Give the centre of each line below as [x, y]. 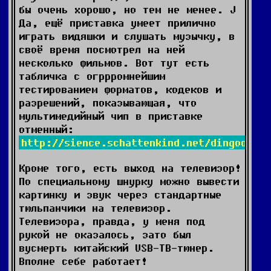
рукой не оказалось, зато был [105, 234]
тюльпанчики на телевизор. [95, 208]
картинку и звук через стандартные [120, 194]
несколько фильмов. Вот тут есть [114, 63]
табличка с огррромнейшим [92, 76]
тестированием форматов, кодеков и [120, 89]
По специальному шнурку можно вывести [129, 181]
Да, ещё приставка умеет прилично [117, 23]
